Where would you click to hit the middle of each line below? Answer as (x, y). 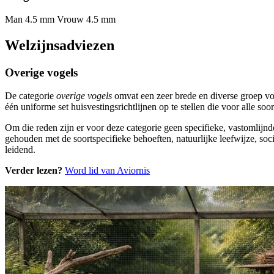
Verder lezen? (34, 171)
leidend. (20, 150)
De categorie (31, 96)
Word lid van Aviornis (107, 171)
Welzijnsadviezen (60, 45)
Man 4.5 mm (30, 19)
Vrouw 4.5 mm (86, 19)
